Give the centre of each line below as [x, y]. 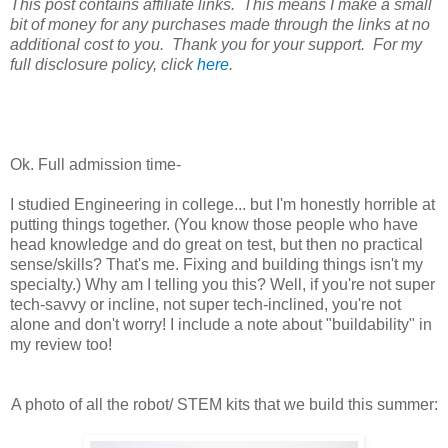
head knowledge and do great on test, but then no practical [216, 244]
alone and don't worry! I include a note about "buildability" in [221, 324]
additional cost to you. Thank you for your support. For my [216, 44]
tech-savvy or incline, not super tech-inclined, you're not [205, 304]
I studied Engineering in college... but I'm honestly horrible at [222, 204]
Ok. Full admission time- [95, 164]
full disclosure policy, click [103, 64]
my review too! [61, 344]
